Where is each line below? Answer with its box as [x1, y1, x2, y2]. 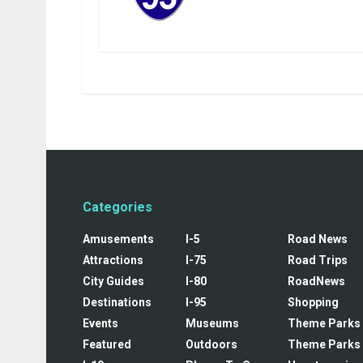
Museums [185, 316, 239, 330]
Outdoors [185, 337, 237, 351]
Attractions [83, 253, 143, 267]
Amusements [83, 232, 154, 246]
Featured [83, 337, 131, 351]
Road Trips [288, 253, 348, 267]
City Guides [83, 274, 144, 288]
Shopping [288, 295, 340, 309]
